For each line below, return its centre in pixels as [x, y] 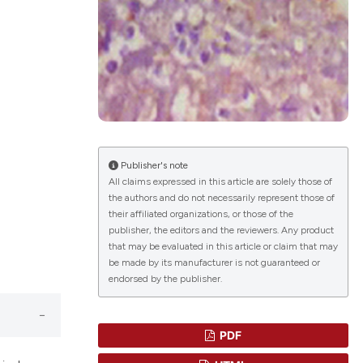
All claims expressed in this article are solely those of [220, 182]
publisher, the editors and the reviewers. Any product [221, 231]
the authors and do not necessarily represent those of [221, 198]
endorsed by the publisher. [165, 279]
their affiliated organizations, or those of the [201, 214]
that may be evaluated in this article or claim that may [223, 247]
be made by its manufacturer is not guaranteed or [214, 263]
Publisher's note [153, 166]
